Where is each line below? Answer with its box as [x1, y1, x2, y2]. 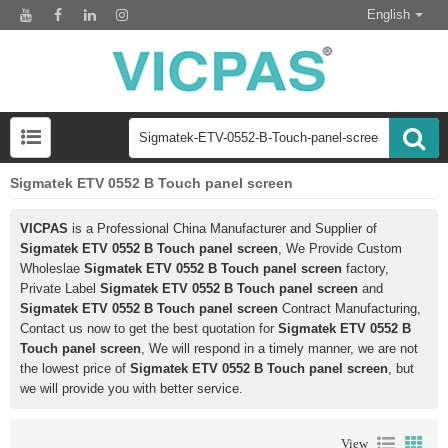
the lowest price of [20, 361, 130, 377]
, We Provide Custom [278, 241, 402, 257]
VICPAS [20, 221, 68, 237]
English [367, 7, 410, 22]
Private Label [20, 281, 100, 297]
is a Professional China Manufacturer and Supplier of [68, 221, 377, 237]
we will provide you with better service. [20, 381, 243, 397]
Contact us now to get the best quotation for [20, 321, 278, 337]
